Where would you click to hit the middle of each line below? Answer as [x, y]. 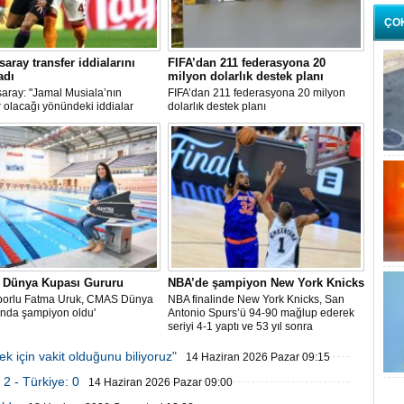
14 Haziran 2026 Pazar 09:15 [258, 357]
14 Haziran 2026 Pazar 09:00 [161, 382]
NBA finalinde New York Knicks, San [256, 299]
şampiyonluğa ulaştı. [218, 340]
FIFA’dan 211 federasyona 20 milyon [257, 93]
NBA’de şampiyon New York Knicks [266, 283]
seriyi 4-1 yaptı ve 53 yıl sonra [240, 326]
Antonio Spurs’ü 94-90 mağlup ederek [261, 313]
